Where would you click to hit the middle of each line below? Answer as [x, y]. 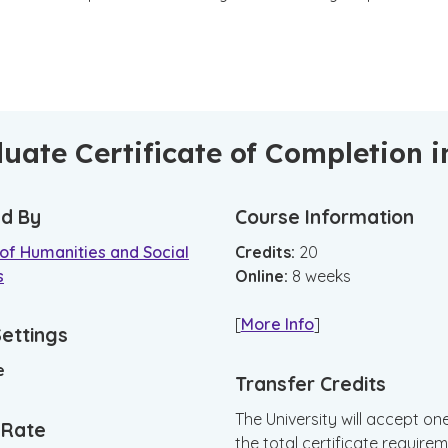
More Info [277, 324]
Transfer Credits [310, 384]
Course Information [324, 217]
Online [259, 276]
